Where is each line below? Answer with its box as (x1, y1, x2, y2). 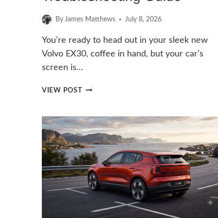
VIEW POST (42, 87, 82, 94)
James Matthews (65, 16, 116, 23)
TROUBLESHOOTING (81, 163, 153, 171)
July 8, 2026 (125, 16, 162, 23)
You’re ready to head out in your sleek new (42, 36, 208, 45)
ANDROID (81, 107, 117, 115)
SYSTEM (81, 118, 110, 126)
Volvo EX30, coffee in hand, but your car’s (42, 50, 203, 59)
